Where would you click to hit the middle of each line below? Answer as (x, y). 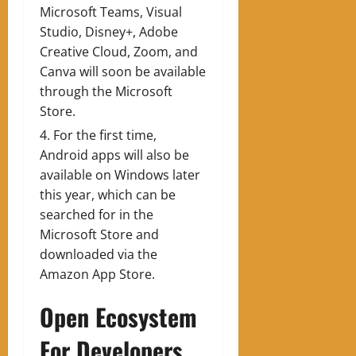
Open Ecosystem (118, 316)
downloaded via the (99, 254)
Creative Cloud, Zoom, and (119, 51)
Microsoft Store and (99, 234)
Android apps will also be (114, 155)
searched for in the (97, 214)
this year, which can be (108, 194)
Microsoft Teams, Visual (111, 12)
